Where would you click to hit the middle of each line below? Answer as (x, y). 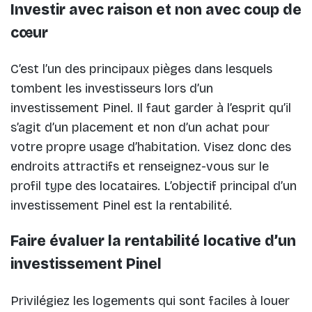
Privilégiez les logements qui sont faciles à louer (150, 301)
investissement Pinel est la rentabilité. (121, 206)
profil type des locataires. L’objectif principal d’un (154, 186)
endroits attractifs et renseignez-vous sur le (140, 167)
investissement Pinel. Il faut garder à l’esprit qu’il (151, 108)
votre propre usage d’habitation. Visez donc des (151, 147)
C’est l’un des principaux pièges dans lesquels (141, 69)
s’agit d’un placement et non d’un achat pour (140, 128)
